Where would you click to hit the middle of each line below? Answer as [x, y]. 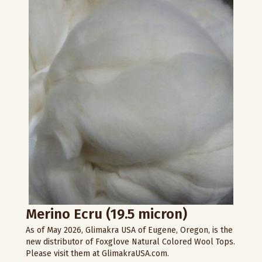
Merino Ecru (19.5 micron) [106, 214]
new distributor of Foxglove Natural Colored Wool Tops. [130, 242]
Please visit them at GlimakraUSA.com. [97, 253]
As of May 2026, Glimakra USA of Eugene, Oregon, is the [129, 230]
